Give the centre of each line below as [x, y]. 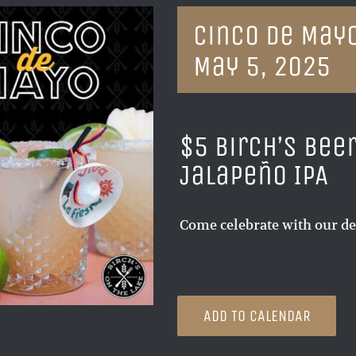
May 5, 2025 [262, 66]
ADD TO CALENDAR [257, 316]
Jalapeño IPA [253, 175]
